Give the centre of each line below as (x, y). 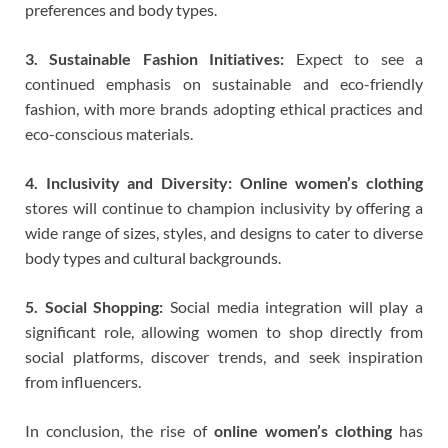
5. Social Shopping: (94, 306)
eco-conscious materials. (109, 133)
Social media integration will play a (293, 306)
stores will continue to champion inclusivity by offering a (224, 207)
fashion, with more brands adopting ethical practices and (224, 108)
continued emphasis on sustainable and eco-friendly (224, 83)
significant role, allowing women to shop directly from (224, 331)
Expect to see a (354, 58)
